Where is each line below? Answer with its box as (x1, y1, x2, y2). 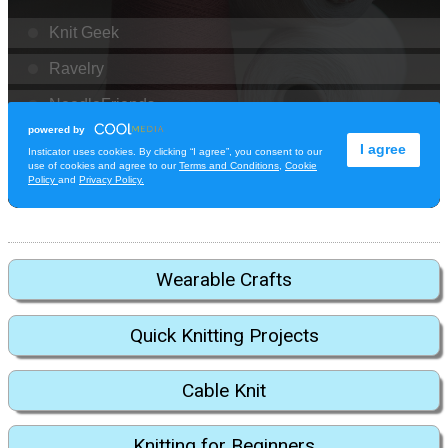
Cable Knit (182, 379, 266, 402)
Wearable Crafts (156, 268, 292, 292)
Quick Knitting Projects (129, 323, 319, 347)
